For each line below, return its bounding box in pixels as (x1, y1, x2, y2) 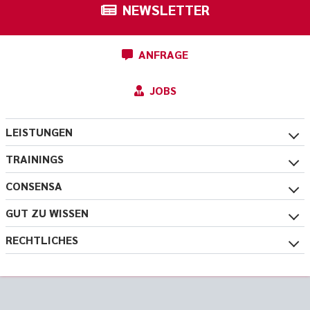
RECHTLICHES (6, 232, 78, 248)
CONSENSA (6, 179, 62, 194)
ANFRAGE (138, 47, 188, 62)
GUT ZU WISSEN (6, 206, 89, 221)
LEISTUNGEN (6, 125, 73, 140)
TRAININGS (6, 152, 64, 167)
